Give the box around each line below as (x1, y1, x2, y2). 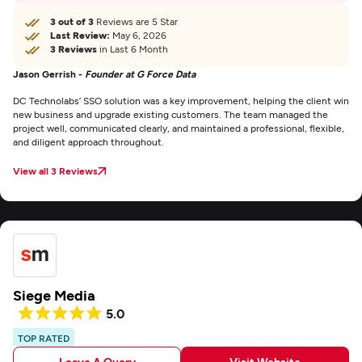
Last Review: (50, 29, 110, 40)
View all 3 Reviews (13, 165, 98, 176)
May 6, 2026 (110, 29, 166, 40)
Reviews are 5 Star (94, 15, 178, 27)
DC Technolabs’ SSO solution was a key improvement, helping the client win (13, 95, 349, 106)
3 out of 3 (50, 15, 94, 27)
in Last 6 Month (97, 43, 168, 54)
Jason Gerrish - (13, 68, 85, 79)
